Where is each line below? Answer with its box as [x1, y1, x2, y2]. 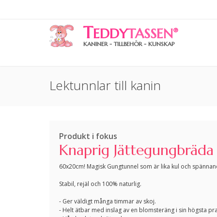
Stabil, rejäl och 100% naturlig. [59, 180, 141, 188]
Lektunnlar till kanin [49, 77, 161, 94]
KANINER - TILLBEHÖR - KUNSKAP [83, 40, 174, 47]
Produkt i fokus [59, 131, 117, 141]
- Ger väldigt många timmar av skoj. [59, 197, 156, 205]
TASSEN [127, 25, 173, 42]
